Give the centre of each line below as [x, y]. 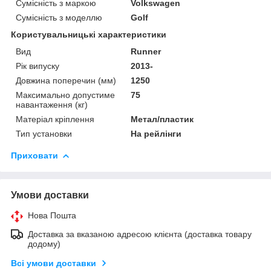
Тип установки [44, 133]
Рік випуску [38, 66]
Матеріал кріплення [55, 119]
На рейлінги [156, 133]
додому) [44, 243]
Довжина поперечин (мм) [66, 80]
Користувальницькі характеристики [89, 34]
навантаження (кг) [52, 104]
